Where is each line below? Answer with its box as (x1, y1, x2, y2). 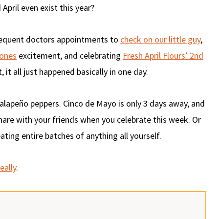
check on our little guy (120, 33, 200, 45)
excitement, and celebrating (17, 49, 123, 61)
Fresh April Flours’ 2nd (123, 49, 203, 61)
